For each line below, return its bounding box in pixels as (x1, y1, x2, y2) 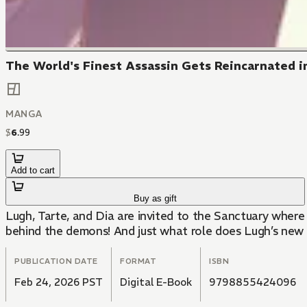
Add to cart (11, 164, 55, 175)
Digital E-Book (120, 275, 192, 288)
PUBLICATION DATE (14, 256, 98, 266)
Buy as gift (134, 193, 177, 204)
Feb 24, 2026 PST (14, 275, 103, 288)
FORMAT (120, 256, 157, 266)
